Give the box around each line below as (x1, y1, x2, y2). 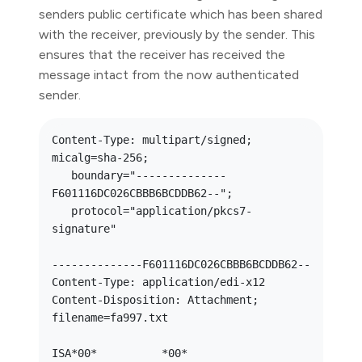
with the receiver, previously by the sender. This (39, 27, 315, 42)
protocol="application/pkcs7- (52, 204, 71, 217)
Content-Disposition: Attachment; (52, 293, 259, 306)
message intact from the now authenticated (39, 67, 299, 82)
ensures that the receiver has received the (39, 47, 285, 62)
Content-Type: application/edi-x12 (52, 276, 265, 288)
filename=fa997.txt (52, 311, 168, 324)
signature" (52, 222, 116, 235)
